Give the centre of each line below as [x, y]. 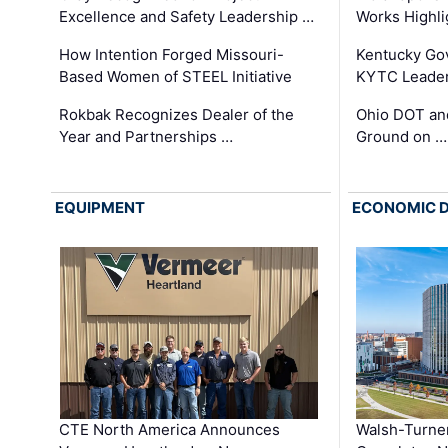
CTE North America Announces [170, 429]
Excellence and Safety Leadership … [187, 17]
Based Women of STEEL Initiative [176, 77]
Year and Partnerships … [146, 137]
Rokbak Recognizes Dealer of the [177, 115]
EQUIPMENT [100, 208]
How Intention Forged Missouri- [172, 55]
